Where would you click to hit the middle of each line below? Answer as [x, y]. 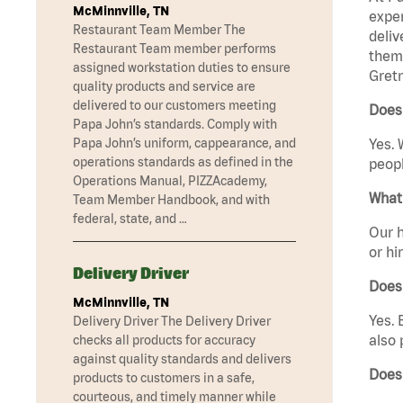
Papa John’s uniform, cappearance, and [184, 143]
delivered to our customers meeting [175, 106]
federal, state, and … [130, 219]
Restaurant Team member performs [175, 49]
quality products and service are [164, 87]
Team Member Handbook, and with [171, 200]
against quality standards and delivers [182, 359]
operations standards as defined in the [183, 162]
